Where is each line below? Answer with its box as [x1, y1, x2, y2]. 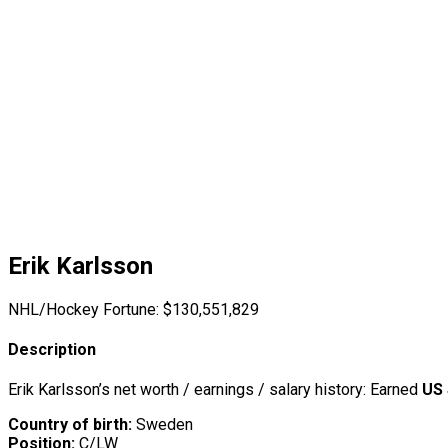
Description [8, 340, 96, 360]
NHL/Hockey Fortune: [8, 299, 159, 319]
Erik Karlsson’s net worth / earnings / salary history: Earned [8, 380, 422, 400]
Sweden [132, 415, 193, 435]
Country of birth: [8, 415, 132, 435]
